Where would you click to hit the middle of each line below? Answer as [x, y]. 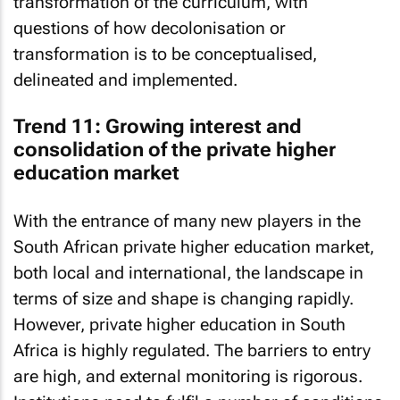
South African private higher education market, [194, 246]
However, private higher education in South [179, 324]
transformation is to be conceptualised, [165, 54]
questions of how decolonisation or [150, 28]
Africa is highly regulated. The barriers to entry [192, 350]
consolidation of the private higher [175, 150]
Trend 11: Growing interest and [158, 126]
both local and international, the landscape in [188, 272]
